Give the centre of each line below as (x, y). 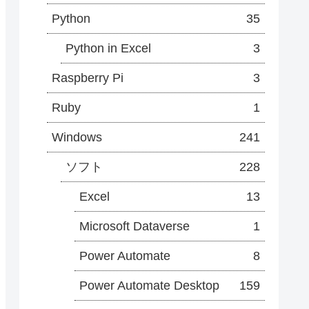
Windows (77, 138)
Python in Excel (108, 49)
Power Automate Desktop (149, 286)
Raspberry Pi (88, 78)
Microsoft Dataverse (134, 227)
